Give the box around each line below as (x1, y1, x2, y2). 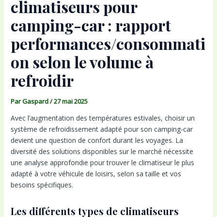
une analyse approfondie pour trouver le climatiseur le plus (10, 157, 194, 167)
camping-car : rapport (10, 14, 171, 35)
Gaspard (22, 96, 50, 106)
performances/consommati (10, 32, 205, 54)
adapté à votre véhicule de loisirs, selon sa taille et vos (10, 169, 181, 178)
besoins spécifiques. (10, 180, 73, 189)
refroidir (10, 69, 74, 91)
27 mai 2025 (53, 96, 88, 106)
